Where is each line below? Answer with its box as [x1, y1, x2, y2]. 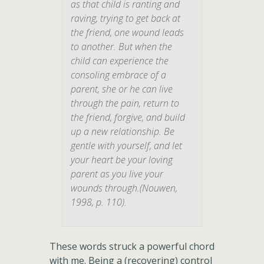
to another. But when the [71, 40, 172, 53]
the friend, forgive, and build [71, 111, 185, 124]
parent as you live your [71, 167, 163, 180]
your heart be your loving [71, 153, 173, 166]
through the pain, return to [71, 97, 179, 110]
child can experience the [71, 54, 169, 67]
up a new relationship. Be [71, 125, 174, 138]
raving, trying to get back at [71, 12, 180, 25]
